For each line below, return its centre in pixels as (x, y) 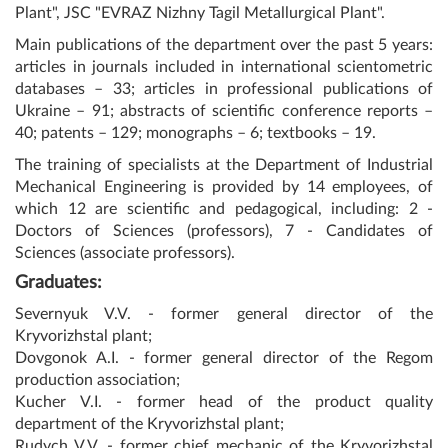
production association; (97, 379)
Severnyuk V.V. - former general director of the (224, 313)
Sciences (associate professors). (125, 252)
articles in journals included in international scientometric (224, 66)
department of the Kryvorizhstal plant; (149, 423)
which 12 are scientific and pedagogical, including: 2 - (224, 208)
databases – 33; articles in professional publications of (224, 88)
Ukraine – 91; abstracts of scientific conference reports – (224, 110)
